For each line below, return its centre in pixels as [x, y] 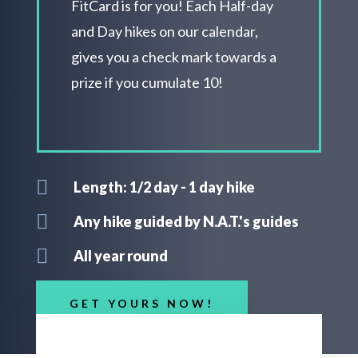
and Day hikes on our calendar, [164, 31]
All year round [120, 256]
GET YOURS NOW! [141, 303]
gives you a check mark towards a [173, 57]
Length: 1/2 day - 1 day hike [164, 187]
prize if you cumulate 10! [147, 82]
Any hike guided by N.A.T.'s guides [186, 221]
